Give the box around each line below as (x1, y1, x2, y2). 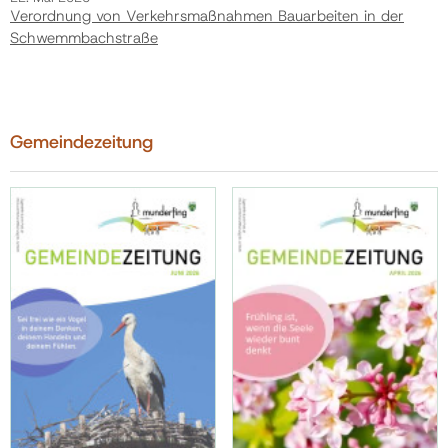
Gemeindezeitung (10, 130, 153, 155)
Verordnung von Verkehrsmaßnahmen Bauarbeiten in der (10, 6, 404, 27)
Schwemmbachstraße (10, 28, 158, 49)
